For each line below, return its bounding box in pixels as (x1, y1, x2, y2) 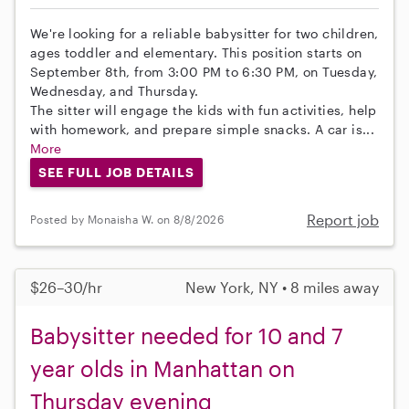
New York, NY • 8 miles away (185, 278, 379, 296)
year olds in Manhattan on (30, 354, 295, 382)
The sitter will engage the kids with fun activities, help (30, 101, 377, 118)
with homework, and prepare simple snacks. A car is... (30, 121, 375, 137)
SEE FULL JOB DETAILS (37, 163, 194, 180)
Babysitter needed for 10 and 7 (30, 321, 343, 349)
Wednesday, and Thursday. (30, 82, 199, 99)
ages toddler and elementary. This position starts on (30, 44, 362, 60)
